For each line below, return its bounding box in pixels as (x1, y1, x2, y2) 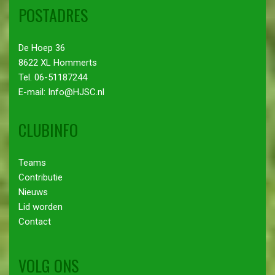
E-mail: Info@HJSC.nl (18, 86, 104, 98)
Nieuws (18, 186, 48, 198)
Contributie (18, 171, 63, 183)
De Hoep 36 (18, 42, 65, 53)
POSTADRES (18, 2, 88, 27)
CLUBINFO (18, 117, 78, 142)
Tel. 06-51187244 (18, 71, 87, 83)
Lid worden (18, 201, 63, 212)
